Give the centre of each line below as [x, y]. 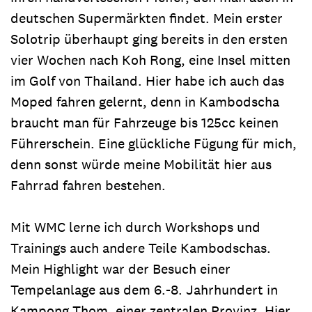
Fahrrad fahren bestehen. [88, 185]
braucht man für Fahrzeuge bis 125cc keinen [145, 122]
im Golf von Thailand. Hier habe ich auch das [147, 80]
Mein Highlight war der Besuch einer [120, 268]
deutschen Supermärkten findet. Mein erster [147, 18]
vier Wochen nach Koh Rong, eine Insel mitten [150, 60]
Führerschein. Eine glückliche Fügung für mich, [154, 143]
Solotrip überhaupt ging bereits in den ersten [149, 39]
